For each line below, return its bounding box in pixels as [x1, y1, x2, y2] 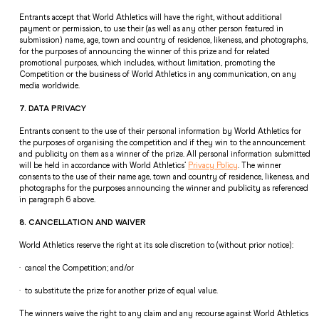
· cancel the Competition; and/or [19, 262, 137, 273]
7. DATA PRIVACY [19, 103, 91, 113]
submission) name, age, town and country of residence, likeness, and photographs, [19, 34, 308, 45]
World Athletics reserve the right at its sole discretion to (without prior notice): [19, 239, 296, 250]
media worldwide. [19, 80, 85, 90]
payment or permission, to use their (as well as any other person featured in [19, 23, 284, 33]
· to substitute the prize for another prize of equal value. [19, 285, 221, 296]
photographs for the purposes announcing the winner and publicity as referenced [19, 182, 309, 193]
